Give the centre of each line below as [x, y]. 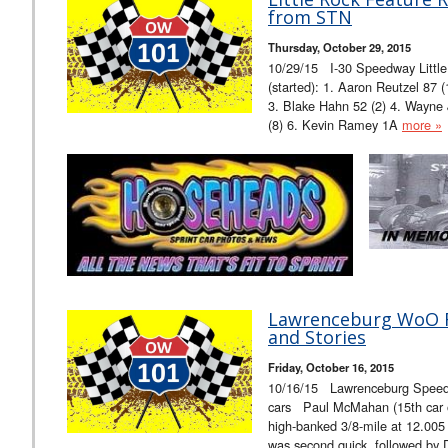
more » [422, 124]
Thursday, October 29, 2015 [339, 46]
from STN [310, 16]
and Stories [317, 336]
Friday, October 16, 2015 [331, 366]
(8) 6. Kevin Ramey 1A [335, 124]
